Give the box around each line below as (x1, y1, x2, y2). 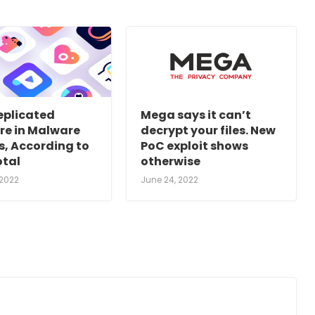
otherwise (141, 153, 201, 170)
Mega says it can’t (141, 107, 252, 124)
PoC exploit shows (141, 138, 249, 155)
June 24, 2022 (141, 174, 199, 186)
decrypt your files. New (141, 122, 276, 139)
